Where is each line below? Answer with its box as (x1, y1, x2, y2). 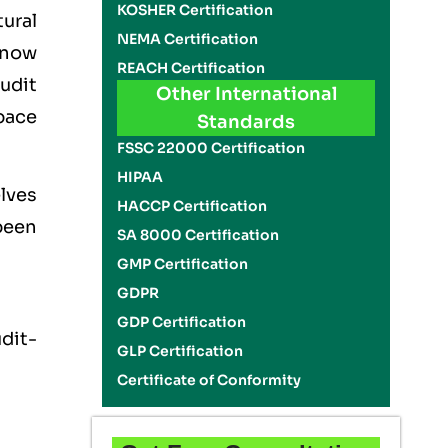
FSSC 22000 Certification (117, 139, 306, 157)
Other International (155, 83, 337, 105)
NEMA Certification (117, 30, 259, 48)
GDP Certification (117, 313, 247, 331)
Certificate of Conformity (117, 371, 302, 389)
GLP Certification (117, 342, 244, 360)
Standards (197, 111, 295, 133)
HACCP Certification (117, 197, 268, 215)
